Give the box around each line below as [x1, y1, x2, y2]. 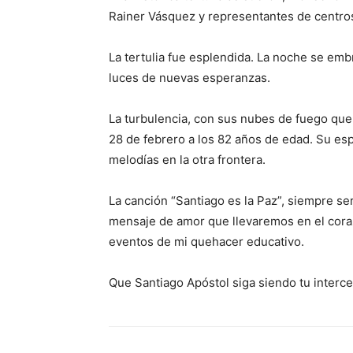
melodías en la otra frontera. [109, 152, 266, 167]
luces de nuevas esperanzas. [109, 70, 270, 85]
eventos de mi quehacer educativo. [109, 234, 304, 249]
